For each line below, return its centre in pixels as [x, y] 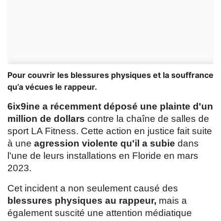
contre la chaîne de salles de [147, 119]
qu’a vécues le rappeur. [52, 87]
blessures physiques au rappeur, [82, 201]
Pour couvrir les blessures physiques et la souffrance [110, 75]
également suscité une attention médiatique [100, 213]
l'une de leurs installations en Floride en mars [103, 156]
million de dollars [46, 119]
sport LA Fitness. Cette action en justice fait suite [110, 131]
